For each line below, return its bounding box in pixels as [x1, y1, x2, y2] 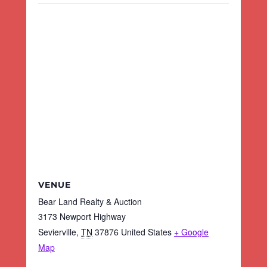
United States [121, 225, 172, 238]
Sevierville [38, 225, 76, 238]
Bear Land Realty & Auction [38, 195, 142, 207]
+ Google [174, 225, 209, 238]
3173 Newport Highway [38, 210, 126, 222]
